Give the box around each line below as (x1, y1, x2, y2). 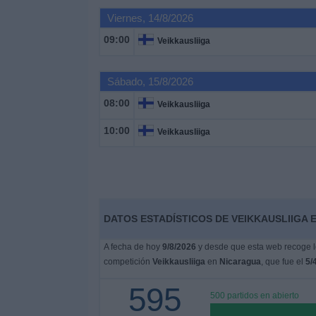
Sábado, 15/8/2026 (107, 75, 193, 87)
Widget (11, 80, 45, 92)
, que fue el (260, 257, 305, 267)
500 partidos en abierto (209, 291, 299, 300)
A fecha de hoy (103, 242, 162, 252)
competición (103, 257, 152, 267)
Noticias (11, 42, 51, 54)
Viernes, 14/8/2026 (107, 12, 193, 24)
